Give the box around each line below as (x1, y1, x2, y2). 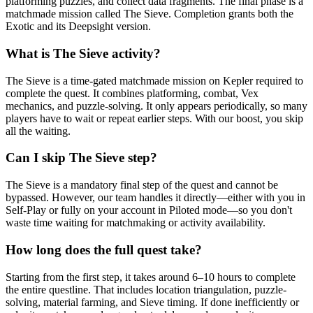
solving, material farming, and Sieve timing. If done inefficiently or (6, 296, 299, 308)
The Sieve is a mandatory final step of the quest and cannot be (6, 179, 278, 191)
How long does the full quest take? (6, 242, 202, 257)
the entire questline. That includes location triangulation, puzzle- (6, 283, 286, 296)
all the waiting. (6, 124, 71, 137)
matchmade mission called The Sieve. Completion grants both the (6, 8, 293, 20)
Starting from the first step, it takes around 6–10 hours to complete (6, 270, 296, 283)
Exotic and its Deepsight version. (6, 20, 151, 33)
